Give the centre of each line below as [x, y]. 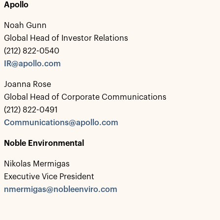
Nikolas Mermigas [37, 164]
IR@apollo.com [32, 64]
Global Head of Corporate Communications [85, 97]
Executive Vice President [49, 177]
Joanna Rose [27, 84]
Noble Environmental [44, 143]
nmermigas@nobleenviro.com [61, 190]
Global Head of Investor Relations [66, 38]
